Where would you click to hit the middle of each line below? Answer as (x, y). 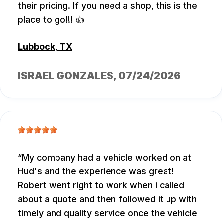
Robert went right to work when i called (101, 185)
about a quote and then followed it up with (107, 199)
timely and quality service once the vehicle (108, 213)
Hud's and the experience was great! (96, 171)
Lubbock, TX (45, 47)
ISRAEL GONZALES (66, 76)
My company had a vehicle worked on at (107, 158)
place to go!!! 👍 (51, 20)
